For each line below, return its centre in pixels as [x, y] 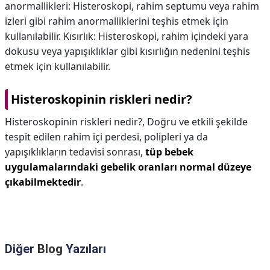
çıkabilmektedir [43, 182]
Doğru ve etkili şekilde [197, 122]
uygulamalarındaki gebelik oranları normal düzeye [128, 167]
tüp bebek [169, 152]
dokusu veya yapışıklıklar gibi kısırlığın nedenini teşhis [127, 51]
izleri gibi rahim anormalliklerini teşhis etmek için [117, 21]
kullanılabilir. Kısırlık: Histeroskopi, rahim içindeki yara [127, 36]
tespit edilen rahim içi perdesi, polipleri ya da [106, 137]
